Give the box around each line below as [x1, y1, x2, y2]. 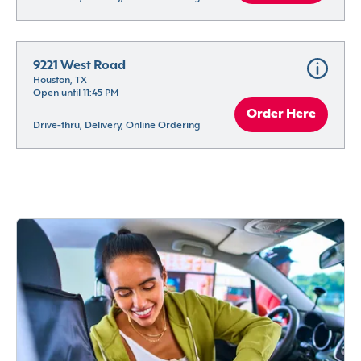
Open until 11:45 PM [33, 89, 118, 99]
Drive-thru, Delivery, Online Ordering [33, 121, 200, 131]
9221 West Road [33, 60, 126, 73]
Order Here [247, 108, 316, 122]
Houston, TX [33, 76, 87, 86]
